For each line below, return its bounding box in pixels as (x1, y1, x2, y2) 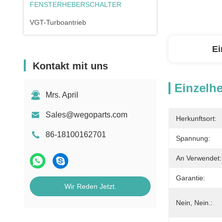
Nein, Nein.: (176, 199, 213, 207)
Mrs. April (46, 91, 78, 99)
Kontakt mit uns (33, 60, 108, 71)
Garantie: (176, 174, 205, 182)
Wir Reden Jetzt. (64, 182, 116, 190)
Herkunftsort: (176, 114, 217, 122)
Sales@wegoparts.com (46, 111, 127, 119)
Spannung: (176, 134, 210, 142)
